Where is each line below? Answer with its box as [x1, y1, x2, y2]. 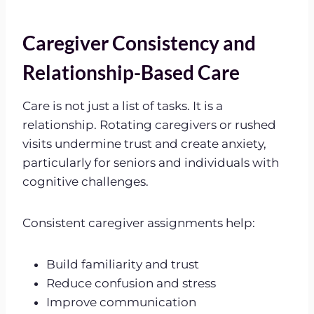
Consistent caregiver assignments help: [22, 215, 255, 230]
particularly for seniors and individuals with [22, 155, 279, 170]
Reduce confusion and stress [46, 275, 216, 290]
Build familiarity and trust [46, 257, 199, 271]
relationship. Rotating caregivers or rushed [22, 117, 276, 132]
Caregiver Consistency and [22, 30, 256, 55]
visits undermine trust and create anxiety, [22, 136, 266, 151]
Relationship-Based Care [22, 60, 240, 84]
